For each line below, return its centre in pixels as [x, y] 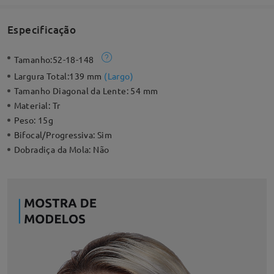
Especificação [42, 29]
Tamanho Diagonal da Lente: [72, 91]
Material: [33, 106]
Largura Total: [42, 76]
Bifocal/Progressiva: [56, 135]
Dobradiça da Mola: [54, 150]
